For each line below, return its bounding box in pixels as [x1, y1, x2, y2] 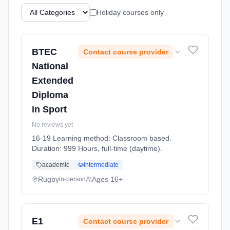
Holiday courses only [97, 8, 164, 16]
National [32, 61, 68, 71]
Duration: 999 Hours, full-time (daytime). [32, 144, 162, 152]
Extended [32, 75, 73, 86]
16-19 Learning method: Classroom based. [32, 134, 171, 142]
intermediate [84, 161, 119, 168]
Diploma [32, 90, 68, 100]
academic [42, 161, 69, 168]
